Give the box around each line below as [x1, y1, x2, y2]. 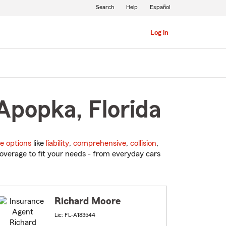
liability [46, 139, 69, 148]
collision [130, 139, 156, 148]
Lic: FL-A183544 [54, 212, 95, 218]
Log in [150, 29, 168, 36]
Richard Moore [54, 196, 121, 207]
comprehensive [73, 139, 126, 148]
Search [95, 4, 114, 10]
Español [149, 4, 170, 10]
